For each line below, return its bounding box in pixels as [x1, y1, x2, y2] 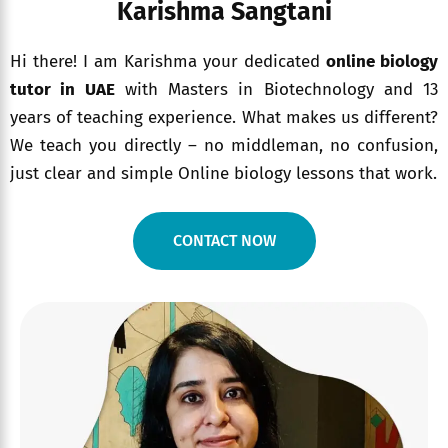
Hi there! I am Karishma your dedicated [10, 51, 326, 73]
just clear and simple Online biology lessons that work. [10, 163, 437, 185]
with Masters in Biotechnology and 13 [114, 79, 438, 101]
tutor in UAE [10, 79, 115, 101]
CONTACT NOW [172, 231, 276, 251]
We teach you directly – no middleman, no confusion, [10, 135, 438, 157]
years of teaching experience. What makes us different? [10, 107, 438, 129]
